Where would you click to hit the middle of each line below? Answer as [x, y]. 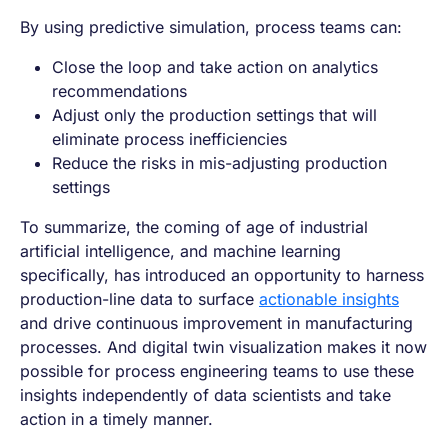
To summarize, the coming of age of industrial [194, 226]
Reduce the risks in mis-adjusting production [219, 162]
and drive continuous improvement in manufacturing [216, 322]
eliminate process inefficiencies [172, 138]
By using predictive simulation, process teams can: [211, 26]
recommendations [119, 90]
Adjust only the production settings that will [214, 114]
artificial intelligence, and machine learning [180, 250]
